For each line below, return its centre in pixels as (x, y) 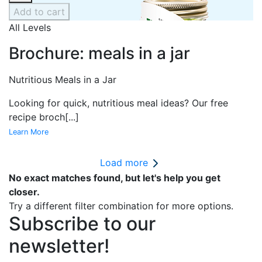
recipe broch (37, 117)
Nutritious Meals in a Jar (64, 79)
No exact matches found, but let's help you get (115, 178)
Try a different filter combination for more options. (121, 206)
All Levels (30, 27)
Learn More (29, 132)
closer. (24, 192)
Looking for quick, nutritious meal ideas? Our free (118, 103)
